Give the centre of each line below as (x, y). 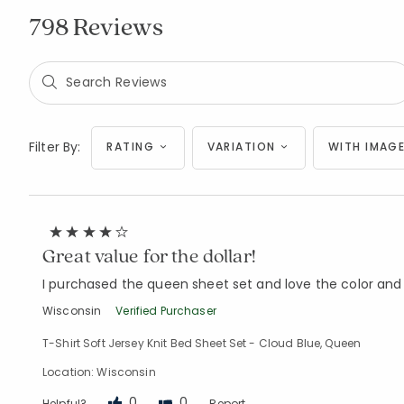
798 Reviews (96, 25)
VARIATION (241, 146)
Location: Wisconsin (99, 372)
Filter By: (55, 147)
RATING (131, 146)
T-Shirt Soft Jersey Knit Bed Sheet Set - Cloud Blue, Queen (202, 343)
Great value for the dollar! (149, 255)
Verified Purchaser (166, 310)
